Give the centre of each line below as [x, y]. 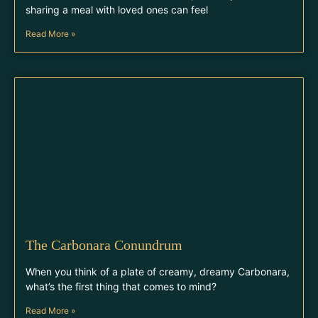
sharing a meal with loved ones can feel [117, 10]
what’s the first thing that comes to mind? [121, 286]
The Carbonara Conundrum [104, 245]
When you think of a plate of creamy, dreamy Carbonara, [158, 272]
